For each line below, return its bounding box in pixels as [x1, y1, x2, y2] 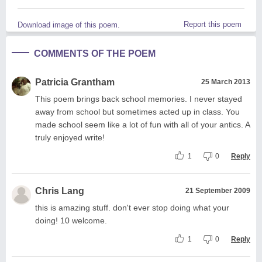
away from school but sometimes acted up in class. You [35, 106, 240, 116]
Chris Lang [35, 185, 84, 196]
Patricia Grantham [35, 77, 115, 87]
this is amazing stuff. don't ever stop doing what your [35, 202, 229, 212]
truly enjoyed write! [35, 132, 105, 142]
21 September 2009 [185, 186, 250, 195]
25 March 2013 [201, 77, 250, 86]
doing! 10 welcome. [35, 215, 107, 225]
